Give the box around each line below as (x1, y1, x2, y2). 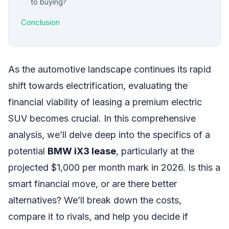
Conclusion (21, 17, 60, 27)
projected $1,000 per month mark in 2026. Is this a (8, 162, 220, 173)
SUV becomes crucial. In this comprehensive (8, 113, 196, 124)
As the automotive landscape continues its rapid (8, 64, 211, 75)
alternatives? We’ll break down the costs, (8, 195, 181, 205)
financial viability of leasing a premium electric (8, 97, 202, 107)
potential (8, 146, 48, 156)
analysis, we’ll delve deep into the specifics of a (8, 129, 210, 140)
